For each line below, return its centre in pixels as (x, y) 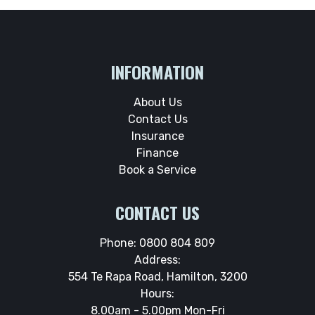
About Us (157, 102)
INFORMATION (157, 71)
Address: (157, 259)
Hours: (157, 293)
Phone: (120, 243)
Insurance (157, 136)
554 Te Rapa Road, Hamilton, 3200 (157, 276)
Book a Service (157, 169)
